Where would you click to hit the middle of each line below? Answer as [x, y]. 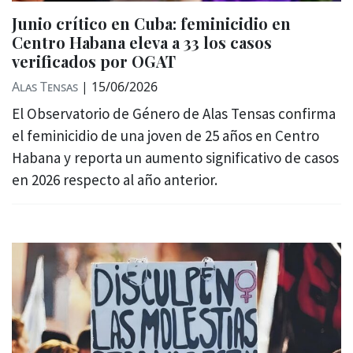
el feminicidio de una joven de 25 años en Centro [165, 136]
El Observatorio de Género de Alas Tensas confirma [174, 114]
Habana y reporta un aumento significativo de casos [175, 158]
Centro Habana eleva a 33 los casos [142, 43]
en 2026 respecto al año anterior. [115, 180]
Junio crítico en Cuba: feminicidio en [151, 24]
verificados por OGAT [94, 61]
